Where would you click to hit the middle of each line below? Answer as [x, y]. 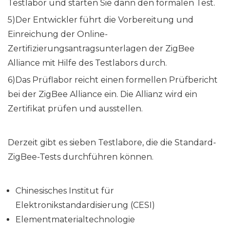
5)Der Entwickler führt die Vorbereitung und [101, 20]
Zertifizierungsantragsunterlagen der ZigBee [101, 49]
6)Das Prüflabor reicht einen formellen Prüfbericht [113, 80]
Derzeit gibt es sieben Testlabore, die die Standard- [112, 143]
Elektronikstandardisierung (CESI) [85, 205]
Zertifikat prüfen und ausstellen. [75, 109]
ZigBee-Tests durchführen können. [81, 157]
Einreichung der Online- [58, 34]
